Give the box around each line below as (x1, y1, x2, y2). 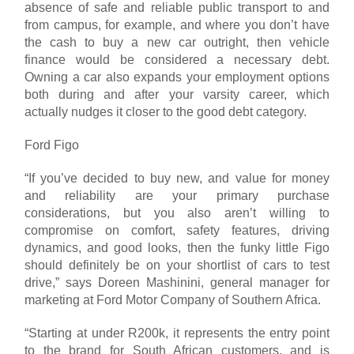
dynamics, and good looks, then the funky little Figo (24, 240, 330, 254)
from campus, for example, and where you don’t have (24, 17, 330, 32)
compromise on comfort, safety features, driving (24, 223, 330, 237)
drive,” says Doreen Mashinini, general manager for (24, 275, 330, 289)
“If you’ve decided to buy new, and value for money (24, 171, 330, 185)
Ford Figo (24, 137, 79, 152)
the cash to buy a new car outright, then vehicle (24, 35, 330, 49)
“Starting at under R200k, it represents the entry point (24, 326, 330, 340)
